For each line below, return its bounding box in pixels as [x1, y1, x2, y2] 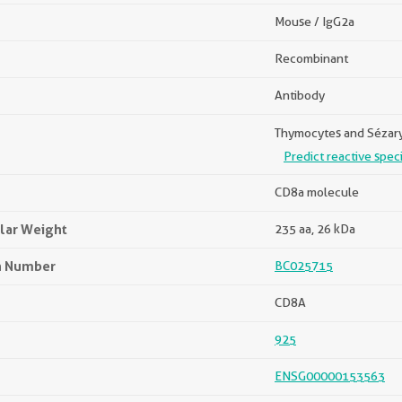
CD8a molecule [275, 185, 359, 199]
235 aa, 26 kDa [275, 222, 355, 236]
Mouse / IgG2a [275, 14, 354, 29]
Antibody [275, 88, 325, 102]
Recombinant [275, 51, 348, 66]
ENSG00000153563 [275, 369, 385, 383]
